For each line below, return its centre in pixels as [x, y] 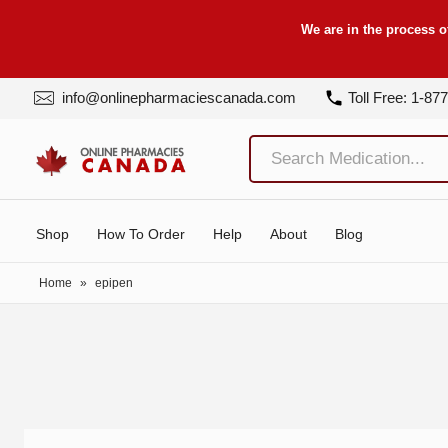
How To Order [141, 233]
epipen [114, 282]
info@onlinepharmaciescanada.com [177, 97]
